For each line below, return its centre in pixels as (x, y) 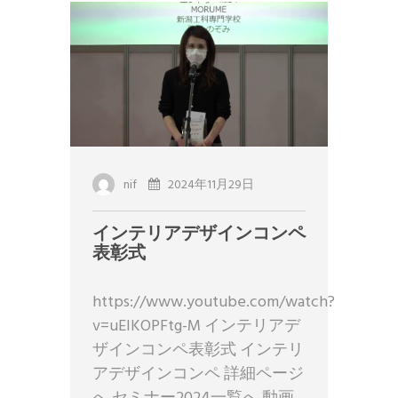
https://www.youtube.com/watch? (214, 303)
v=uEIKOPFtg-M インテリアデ (196, 327)
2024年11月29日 (211, 186)
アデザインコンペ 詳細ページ (198, 375)
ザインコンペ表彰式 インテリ (198, 351)
